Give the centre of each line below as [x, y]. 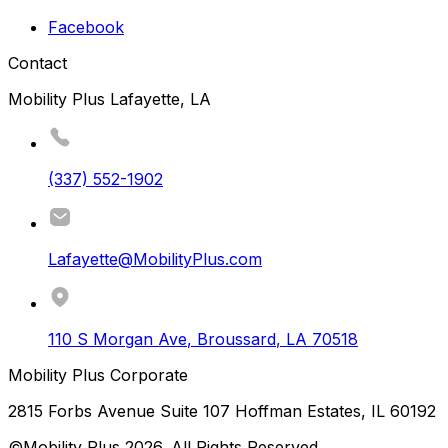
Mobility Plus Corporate [98, 375]
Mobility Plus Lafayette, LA [109, 99]
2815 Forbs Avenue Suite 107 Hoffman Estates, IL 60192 [222, 411]
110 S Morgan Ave [117, 339]
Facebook [86, 27]
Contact [37, 63]
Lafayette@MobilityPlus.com [155, 259]
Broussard [236, 339]
